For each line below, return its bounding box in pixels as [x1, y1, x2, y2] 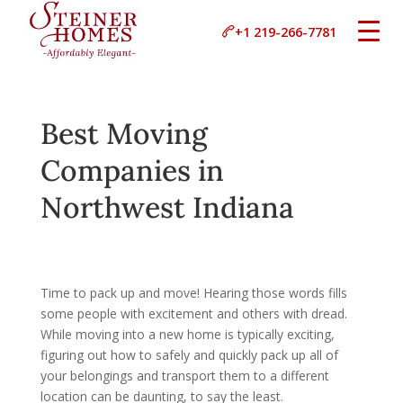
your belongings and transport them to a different [40, 367, 329, 384]
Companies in [40, 152, 224, 189]
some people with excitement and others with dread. [40, 305, 347, 322]
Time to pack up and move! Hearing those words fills [40, 284, 347, 301]
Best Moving [40, 115, 208, 152]
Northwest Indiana [40, 189, 294, 226]
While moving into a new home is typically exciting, [40, 326, 335, 343]
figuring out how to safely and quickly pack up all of [40, 346, 338, 363]
